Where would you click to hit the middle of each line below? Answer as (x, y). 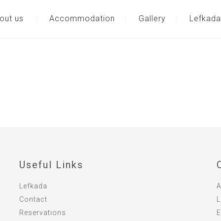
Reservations (42, 213)
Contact (33, 199)
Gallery (152, 18)
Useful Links (51, 165)
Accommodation (82, 18)
